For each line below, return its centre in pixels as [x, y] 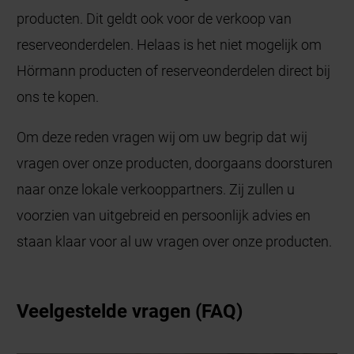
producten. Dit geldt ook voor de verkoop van [154, 18]
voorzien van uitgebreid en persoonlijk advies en [164, 215]
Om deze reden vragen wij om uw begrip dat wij [162, 137]
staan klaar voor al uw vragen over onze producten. [176, 241]
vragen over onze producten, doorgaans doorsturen [175, 163]
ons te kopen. [58, 96]
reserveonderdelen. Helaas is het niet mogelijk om [169, 44]
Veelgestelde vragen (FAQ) [130, 311]
